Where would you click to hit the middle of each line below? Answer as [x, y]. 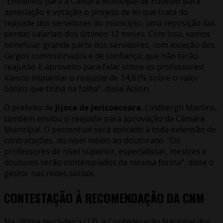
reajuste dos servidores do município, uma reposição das [110, 23]
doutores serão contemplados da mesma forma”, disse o [109, 162]
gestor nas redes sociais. [51, 173]
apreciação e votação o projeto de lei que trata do [96, 12]
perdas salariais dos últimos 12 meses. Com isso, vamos [107, 34]
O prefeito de [30, 107]
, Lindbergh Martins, [179, 107]
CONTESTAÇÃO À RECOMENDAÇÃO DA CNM [104, 197]
